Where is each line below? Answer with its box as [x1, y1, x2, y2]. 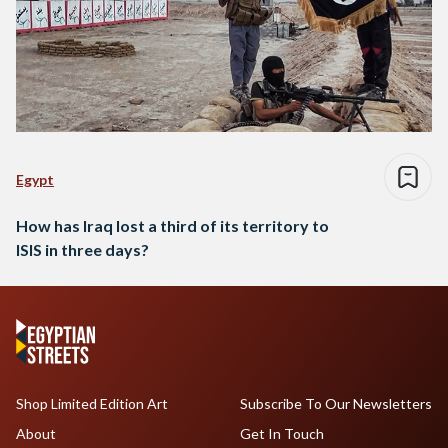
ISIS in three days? [16, 240, 149, 260]
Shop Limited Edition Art [16, 395, 168, 413]
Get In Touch [239, 425, 324, 443]
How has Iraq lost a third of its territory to [16, 216, 329, 236]
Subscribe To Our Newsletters [239, 395, 432, 413]
